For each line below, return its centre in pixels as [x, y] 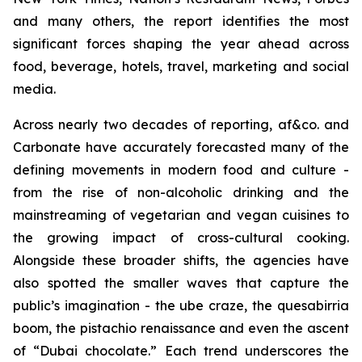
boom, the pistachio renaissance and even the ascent [181, 328]
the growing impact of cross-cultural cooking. [181, 238]
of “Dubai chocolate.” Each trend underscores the [181, 351]
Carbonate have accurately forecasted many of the [181, 147]
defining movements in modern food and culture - [181, 170]
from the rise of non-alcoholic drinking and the [181, 193]
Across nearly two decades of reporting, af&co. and [181, 125]
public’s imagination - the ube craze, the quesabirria [181, 306]
